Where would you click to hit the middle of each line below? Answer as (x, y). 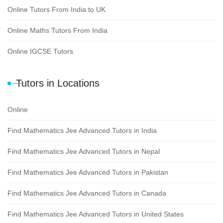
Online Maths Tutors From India (57, 30)
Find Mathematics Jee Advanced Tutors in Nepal (84, 151)
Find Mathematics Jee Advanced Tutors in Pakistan (88, 172)
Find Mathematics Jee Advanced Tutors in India (82, 130)
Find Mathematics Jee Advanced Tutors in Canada (87, 193)
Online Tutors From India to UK (56, 9)
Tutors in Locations (58, 83)
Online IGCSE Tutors (40, 51)
